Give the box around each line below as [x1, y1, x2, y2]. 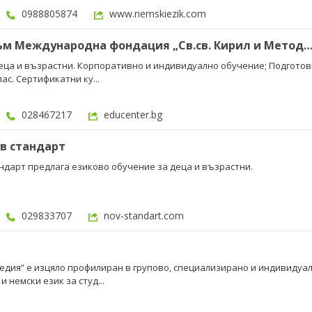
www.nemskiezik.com [109, 7, 206, 20]
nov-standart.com [104, 209, 184, 222]
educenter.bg [104, 108, 162, 121]
